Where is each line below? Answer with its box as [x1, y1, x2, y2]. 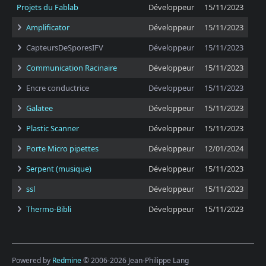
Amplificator [26, 22, 69, 33]
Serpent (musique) [26, 163, 91, 174]
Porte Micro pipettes [26, 143, 99, 154]
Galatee [26, 103, 53, 113]
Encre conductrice [26, 83, 89, 93]
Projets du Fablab [17, 2, 78, 12]
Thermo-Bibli [26, 204, 71, 214]
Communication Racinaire [26, 62, 117, 73]
